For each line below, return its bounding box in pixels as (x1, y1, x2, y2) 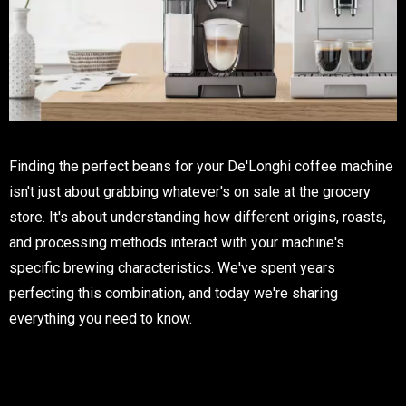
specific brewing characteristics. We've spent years (9, 259, 335, 277)
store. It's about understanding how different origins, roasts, (9, 208, 386, 227)
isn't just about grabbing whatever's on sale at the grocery (9, 183, 371, 201)
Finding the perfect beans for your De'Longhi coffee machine (9, 158, 393, 176)
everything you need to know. (9, 310, 192, 328)
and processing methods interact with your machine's (9, 234, 344, 252)
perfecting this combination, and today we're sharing (9, 285, 338, 303)
